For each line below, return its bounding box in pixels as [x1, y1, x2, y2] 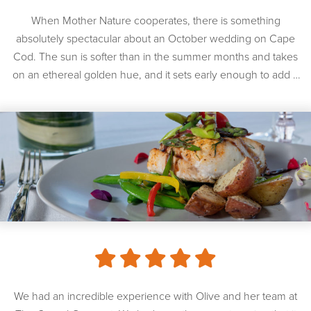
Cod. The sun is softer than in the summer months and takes [13, 49, 298, 64]
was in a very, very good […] [90, 103, 221, 118]
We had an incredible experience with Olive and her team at [14, 289, 297, 304]
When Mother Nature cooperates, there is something [31, 13, 280, 28]
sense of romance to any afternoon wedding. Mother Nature [13, 85, 298, 100]
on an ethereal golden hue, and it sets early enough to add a [12, 67, 299, 82]
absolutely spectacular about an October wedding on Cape [16, 31, 295, 46]
